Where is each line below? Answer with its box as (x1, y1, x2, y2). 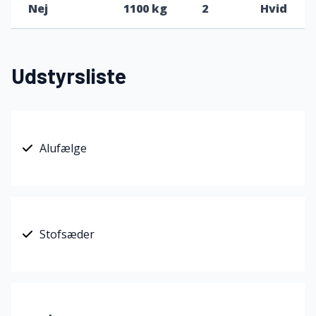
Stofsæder (39, 226, 95, 242)
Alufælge (39, 140, 87, 156)
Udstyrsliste (11, 63, 126, 88)
